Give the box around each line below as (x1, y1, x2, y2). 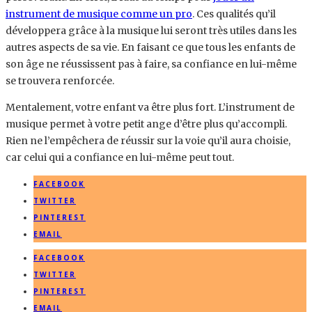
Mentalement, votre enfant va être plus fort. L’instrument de (6, 101, 295, 114)
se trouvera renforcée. (6, 75, 114, 88)
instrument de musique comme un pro (6, 8, 192, 21)
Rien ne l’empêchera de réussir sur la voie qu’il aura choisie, (6, 134, 290, 148)
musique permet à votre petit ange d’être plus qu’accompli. (6, 118, 287, 131)
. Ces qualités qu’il (192, 8, 276, 21)
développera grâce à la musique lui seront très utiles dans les (6, 24, 297, 38)
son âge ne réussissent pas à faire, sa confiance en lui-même (6, 58, 297, 71)
